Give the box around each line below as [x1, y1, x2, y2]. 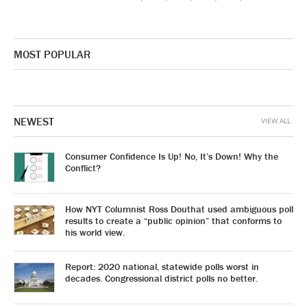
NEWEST [14, 114, 54, 128]
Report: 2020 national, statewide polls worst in [65, 260, 259, 273]
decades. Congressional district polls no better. [65, 271, 258, 284]
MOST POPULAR [14, 47, 90, 61]
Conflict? [65, 161, 101, 174]
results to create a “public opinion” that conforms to [65, 214, 282, 227]
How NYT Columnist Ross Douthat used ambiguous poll [65, 202, 293, 215]
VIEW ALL [261, 115, 291, 125]
